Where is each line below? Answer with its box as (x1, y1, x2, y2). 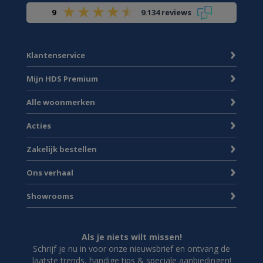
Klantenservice (26, 49, 85, 60)
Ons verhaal (26, 167, 73, 178)
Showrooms (26, 190, 73, 201)
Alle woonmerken (26, 96, 95, 107)
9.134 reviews (140, 7, 191, 18)
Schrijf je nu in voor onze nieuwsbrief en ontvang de (33, 242, 230, 254)
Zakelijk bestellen (26, 143, 97, 154)
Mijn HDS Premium (26, 73, 98, 84)
